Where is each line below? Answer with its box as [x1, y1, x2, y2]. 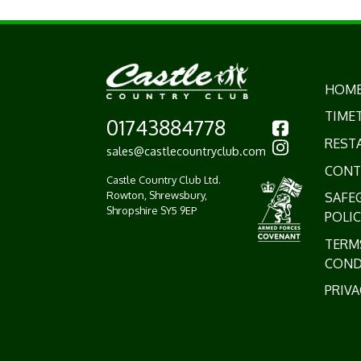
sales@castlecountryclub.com [106, 143, 266, 158]
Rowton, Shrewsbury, [106, 189, 207, 201]
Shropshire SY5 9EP [106, 204, 197, 217]
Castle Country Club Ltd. [106, 173, 221, 186]
